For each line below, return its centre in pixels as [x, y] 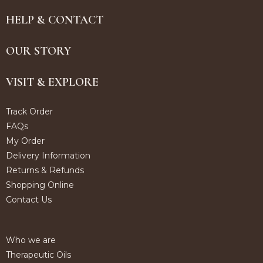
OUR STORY [38, 51]
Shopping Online [40, 185]
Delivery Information [48, 155]
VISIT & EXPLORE [52, 82]
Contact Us [29, 199]
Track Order [29, 111]
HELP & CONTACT [55, 20]
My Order [25, 141]
